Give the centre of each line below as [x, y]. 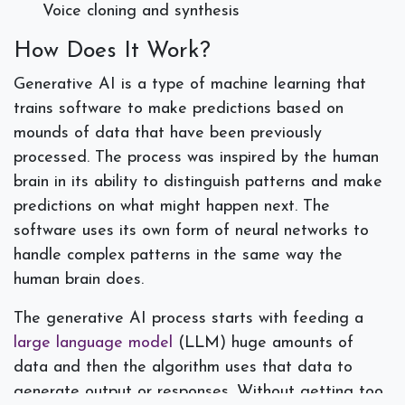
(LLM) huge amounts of [263, 344]
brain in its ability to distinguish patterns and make [198, 183]
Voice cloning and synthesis [141, 12]
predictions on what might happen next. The [172, 207]
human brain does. [81, 280]
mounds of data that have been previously [168, 134]
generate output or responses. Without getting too [198, 392]
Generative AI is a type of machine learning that [190, 85]
